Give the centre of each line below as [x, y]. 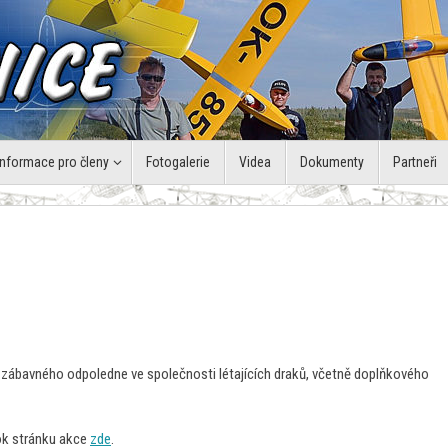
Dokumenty [332, 162]
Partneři [415, 162]
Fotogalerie [178, 162]
